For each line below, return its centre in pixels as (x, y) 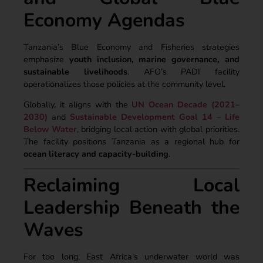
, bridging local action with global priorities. (158, 129)
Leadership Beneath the (131, 208)
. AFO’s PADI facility (183, 71)
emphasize (46, 59)
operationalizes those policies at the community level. (124, 84)
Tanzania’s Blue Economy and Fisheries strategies (131, 47)
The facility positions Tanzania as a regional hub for (131, 141)
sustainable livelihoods (75, 71)
